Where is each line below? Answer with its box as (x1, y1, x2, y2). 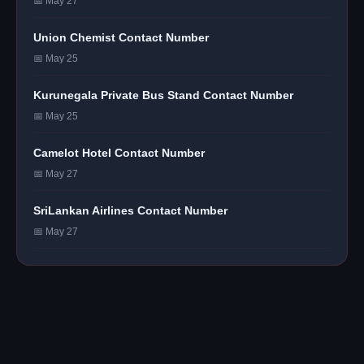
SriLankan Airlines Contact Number (33, 203, 227, 217)
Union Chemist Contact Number (33, 30, 209, 44)
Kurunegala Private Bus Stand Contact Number (33, 88, 293, 102)
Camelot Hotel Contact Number (33, 145, 205, 159)
